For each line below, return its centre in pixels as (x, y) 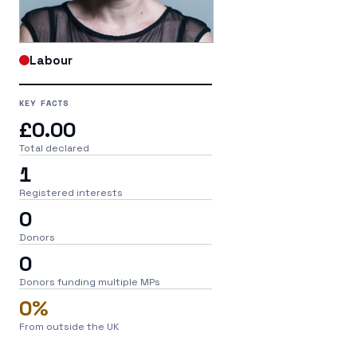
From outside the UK (69, 326)
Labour (51, 60)
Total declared (54, 148)
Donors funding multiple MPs (90, 282)
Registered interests (71, 192)
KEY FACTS (44, 102)
